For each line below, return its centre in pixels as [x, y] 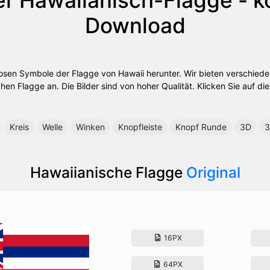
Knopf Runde [201, 127]
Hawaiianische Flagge [108, 172]
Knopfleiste [140, 127]
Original [213, 172]
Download [135, 25]
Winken [90, 127]
